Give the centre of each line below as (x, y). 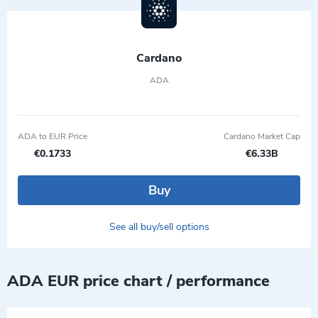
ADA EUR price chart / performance (138, 281)
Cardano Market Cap (262, 136)
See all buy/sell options (159, 227)
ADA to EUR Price (53, 136)
